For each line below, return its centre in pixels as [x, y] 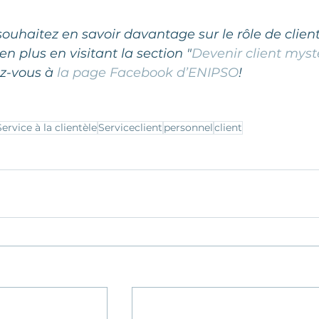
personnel [188, 128]
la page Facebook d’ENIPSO [148, 73]
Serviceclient [130, 128]
